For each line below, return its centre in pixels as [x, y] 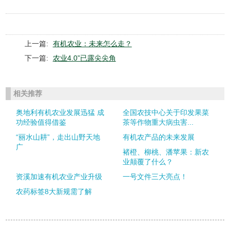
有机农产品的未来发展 [159, 137]
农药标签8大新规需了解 [54, 191]
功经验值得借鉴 [41, 122]
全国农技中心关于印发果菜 [166, 112]
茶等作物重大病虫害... [158, 122]
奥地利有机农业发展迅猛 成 [60, 112]
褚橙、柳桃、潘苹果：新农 [166, 152]
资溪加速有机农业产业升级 [59, 177]
